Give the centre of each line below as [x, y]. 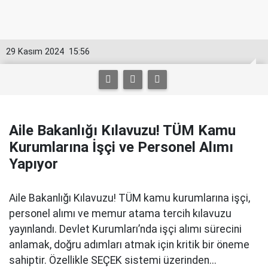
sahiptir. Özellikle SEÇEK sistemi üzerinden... [113, 260]
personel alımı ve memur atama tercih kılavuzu [120, 214]
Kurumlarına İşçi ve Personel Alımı [121, 147]
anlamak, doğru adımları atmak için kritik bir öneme [129, 245]
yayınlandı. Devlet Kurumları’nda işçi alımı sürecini [125, 229]
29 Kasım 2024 [35, 52]
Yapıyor [33, 164]
